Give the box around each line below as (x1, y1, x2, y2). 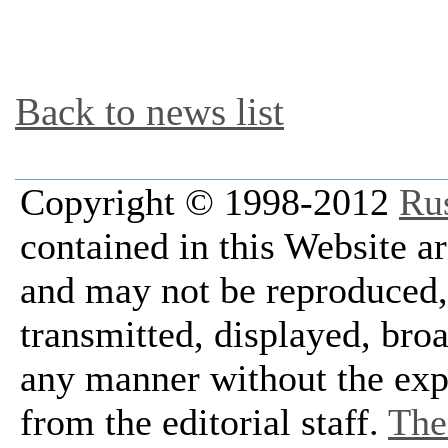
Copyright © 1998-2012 (20, 181, 399, 223)
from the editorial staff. (20, 401, 388, 443)
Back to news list (15, 90, 284, 133)
